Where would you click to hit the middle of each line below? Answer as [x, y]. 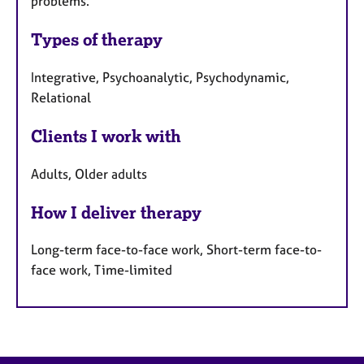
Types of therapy [97, 40]
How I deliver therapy [116, 212]
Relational [61, 97]
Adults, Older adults [89, 173]
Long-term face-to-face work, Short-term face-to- [176, 250]
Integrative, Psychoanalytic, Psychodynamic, [160, 77]
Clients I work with [106, 136]
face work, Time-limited [102, 270]
